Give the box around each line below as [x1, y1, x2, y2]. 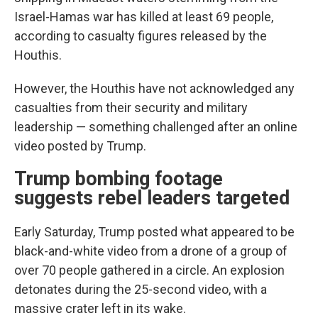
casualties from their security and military [14, 100, 248, 115]
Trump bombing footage [14, 168, 223, 190]
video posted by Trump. [14, 138, 146, 153]
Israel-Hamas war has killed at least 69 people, [14, 9, 273, 24]
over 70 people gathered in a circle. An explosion [14, 263, 285, 278]
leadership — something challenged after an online [14, 119, 297, 134]
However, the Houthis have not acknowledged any [14, 81, 295, 96]
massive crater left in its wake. [14, 301, 186, 316]
